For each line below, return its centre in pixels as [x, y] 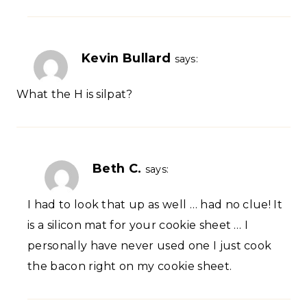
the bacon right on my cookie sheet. [130, 266]
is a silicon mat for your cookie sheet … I [138, 225]
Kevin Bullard [126, 58]
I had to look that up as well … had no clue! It [155, 204]
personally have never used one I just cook [150, 245]
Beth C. [117, 168]
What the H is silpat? [75, 94]
